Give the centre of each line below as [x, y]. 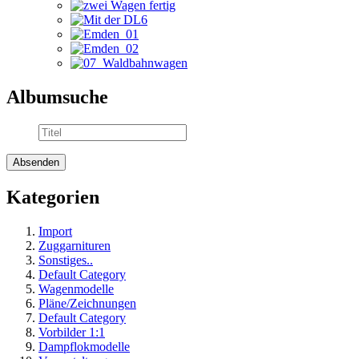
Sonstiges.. [66, 260]
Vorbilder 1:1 [72, 332]
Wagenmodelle [76, 288]
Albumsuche [57, 97]
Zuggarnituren [75, 245]
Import [55, 231]
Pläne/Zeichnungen [87, 303]
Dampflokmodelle [84, 346]
